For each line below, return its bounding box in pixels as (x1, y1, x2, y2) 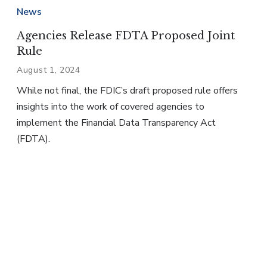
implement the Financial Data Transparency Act (17, 116, 216, 130)
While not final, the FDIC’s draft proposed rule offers (17, 84, 238, 98)
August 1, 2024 (17, 64, 80, 76)
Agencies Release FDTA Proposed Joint (17, 29, 235, 43)
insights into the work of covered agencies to (17, 100, 204, 114)
